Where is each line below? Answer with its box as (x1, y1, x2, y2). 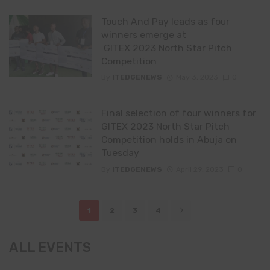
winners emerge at (101, 29, 186, 41)
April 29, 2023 (175, 165, 224, 174)
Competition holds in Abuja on (101, 134, 237, 146)
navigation (8, 212, 60, 224)
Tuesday (101, 147, 139, 159)
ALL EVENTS (9, 239, 91, 256)
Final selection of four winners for (101, 107, 256, 119)
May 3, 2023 (175, 73, 218, 82)
